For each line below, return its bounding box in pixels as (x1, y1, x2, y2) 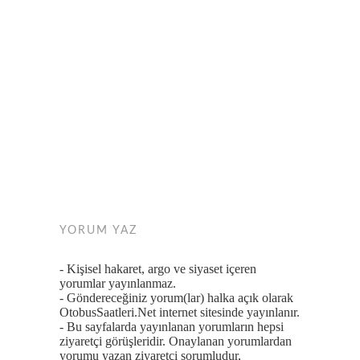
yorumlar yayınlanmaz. (59, 276, 176, 290)
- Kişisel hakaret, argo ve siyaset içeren (59, 262, 256, 276)
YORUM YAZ (59, 225, 137, 236)
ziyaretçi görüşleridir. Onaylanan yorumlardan (59, 334, 292, 348)
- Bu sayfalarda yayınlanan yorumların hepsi (59, 320, 284, 333)
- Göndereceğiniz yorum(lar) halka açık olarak (59, 291, 293, 305)
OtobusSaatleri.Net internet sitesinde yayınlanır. (59, 305, 300, 319)
